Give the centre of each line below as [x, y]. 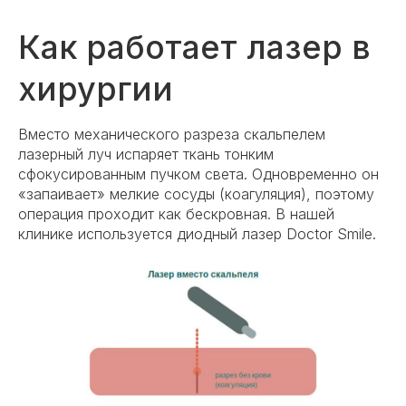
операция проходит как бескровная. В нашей [176, 213]
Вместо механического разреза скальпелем [172, 134]
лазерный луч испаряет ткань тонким [146, 154]
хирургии [96, 88]
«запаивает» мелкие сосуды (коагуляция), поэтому [196, 193]
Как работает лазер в [194, 47]
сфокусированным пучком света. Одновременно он [198, 174]
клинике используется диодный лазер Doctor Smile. [197, 233]
